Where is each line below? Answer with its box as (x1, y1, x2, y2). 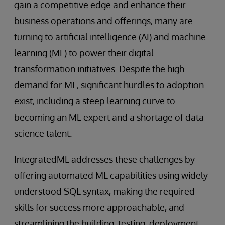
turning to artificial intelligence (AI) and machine (14, 31, 206, 42)
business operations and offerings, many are (14, 15, 193, 26)
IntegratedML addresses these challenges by (14, 154, 195, 165)
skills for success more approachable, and (14, 202, 184, 213)
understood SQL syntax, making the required (14, 186, 195, 197)
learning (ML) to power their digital (14, 47, 154, 58)
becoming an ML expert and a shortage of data (14, 111, 204, 123)
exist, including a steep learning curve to (14, 95, 175, 106)
